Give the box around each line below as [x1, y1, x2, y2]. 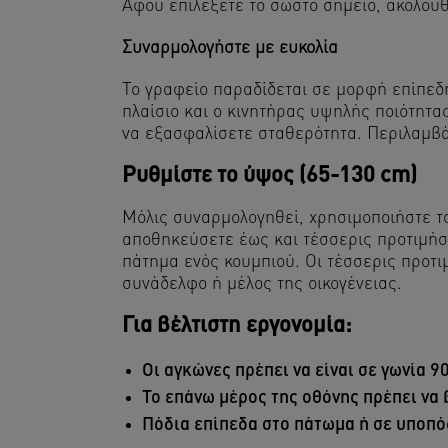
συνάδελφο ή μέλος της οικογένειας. [122, 274, 402, 294]
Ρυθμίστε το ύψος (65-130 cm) [122, 164, 417, 188]
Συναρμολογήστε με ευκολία [122, 38, 338, 58]
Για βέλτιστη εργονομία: [122, 314, 352, 338]
